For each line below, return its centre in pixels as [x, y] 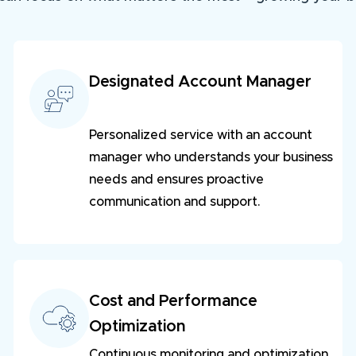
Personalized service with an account [200, 135]
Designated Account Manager [200, 82]
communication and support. [174, 202]
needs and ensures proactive [176, 180]
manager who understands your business [211, 158]
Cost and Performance [175, 302]
